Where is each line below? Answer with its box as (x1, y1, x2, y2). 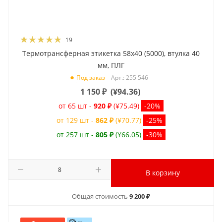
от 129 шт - (56, 115, 96, 125)
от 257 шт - (56, 129, 96, 139)
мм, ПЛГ (98, 60, 124, 70)
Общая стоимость (72, 191, 129, 201)
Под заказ (76, 73, 105, 82)
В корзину (145, 167, 180, 177)
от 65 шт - (58, 101, 94, 111)
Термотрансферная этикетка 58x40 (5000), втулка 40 (22, 48, 200, 58)
